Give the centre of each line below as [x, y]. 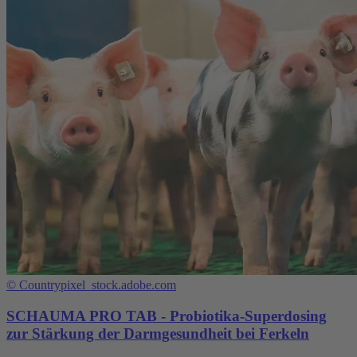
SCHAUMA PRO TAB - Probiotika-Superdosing [167, 316]
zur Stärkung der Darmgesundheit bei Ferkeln [158, 333]
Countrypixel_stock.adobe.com [98, 284]
